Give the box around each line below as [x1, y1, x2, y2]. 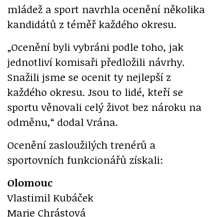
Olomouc [7, 175, 53, 189]
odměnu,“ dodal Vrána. [7, 114, 118, 129]
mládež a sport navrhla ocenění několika [7, 1, 205, 16]
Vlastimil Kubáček [7, 190, 93, 204]
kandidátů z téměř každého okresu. [7, 16, 176, 31]
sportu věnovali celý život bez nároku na [7, 99, 201, 114]
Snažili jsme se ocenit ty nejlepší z [7, 69, 171, 84]
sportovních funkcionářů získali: [7, 152, 163, 167]
